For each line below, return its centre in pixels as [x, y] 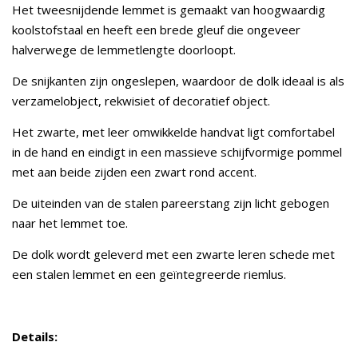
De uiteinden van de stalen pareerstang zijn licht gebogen [171, 203]
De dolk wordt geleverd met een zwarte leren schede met [173, 254]
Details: [35, 336]
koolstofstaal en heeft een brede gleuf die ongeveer [156, 30]
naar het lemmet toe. [70, 223]
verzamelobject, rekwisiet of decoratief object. [141, 101]
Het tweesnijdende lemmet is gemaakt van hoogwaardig [169, 10]
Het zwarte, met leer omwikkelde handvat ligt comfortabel [173, 132]
